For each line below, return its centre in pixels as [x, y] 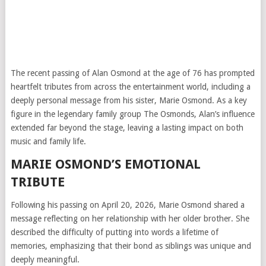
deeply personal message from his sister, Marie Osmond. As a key [129, 100]
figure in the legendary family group [77, 114]
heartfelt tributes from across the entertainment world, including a [130, 87]
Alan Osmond [116, 73]
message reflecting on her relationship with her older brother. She [130, 218]
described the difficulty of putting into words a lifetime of [114, 232]
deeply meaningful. [45, 259]
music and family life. [48, 141]
